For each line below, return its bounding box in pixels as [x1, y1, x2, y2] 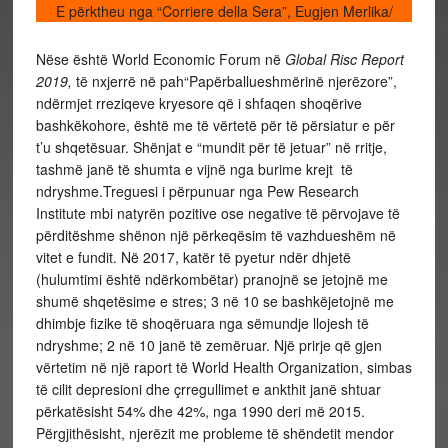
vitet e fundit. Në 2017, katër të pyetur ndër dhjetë [35, 247, 351, 267]
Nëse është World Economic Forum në [35, 49, 285, 69]
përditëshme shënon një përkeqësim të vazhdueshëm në [35, 225, 396, 245]
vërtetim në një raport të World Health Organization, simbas [35, 357, 412, 377]
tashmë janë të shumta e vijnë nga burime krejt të [35, 159, 353, 179]
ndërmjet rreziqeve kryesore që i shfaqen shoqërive [35, 93, 362, 113]
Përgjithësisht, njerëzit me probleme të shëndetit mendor [35, 423, 394, 443]
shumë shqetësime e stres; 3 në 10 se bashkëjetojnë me [35, 291, 394, 311]
